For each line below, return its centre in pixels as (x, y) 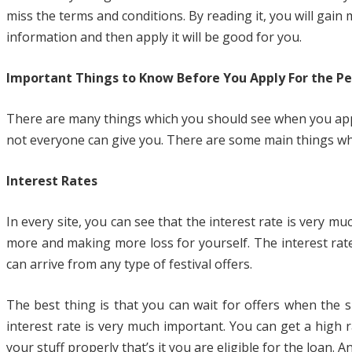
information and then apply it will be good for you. (154, 37)
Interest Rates (52, 181)
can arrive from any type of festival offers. (129, 264)
